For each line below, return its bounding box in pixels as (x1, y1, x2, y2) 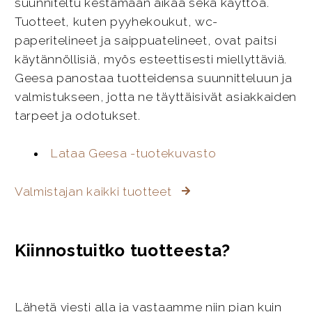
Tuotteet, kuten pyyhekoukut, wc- (14, 14, 219, 29)
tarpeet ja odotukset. (14, 108, 141, 123)
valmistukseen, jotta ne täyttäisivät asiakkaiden (14, 89, 297, 104)
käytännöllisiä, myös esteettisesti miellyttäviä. (14, 52, 288, 66)
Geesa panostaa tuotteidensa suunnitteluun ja (14, 70, 292, 85)
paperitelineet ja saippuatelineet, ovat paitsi (14, 33, 277, 47)
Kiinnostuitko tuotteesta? (14, 240, 231, 260)
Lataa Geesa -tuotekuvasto (49, 146, 217, 161)
